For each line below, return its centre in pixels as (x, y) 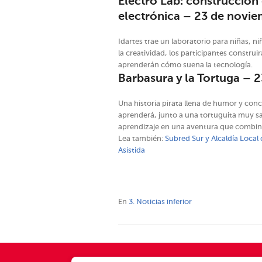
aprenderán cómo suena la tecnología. (185, 65)
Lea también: (142, 139)
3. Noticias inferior (160, 202)
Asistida (132, 151)
